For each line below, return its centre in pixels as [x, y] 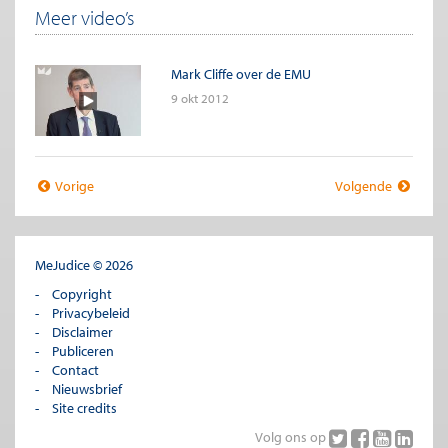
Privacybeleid [90, 312]
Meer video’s [84, 18]
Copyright [81, 293]
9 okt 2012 [199, 98]
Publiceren [82, 350]
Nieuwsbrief [86, 388]
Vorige [73, 185]
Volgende [365, 185]
